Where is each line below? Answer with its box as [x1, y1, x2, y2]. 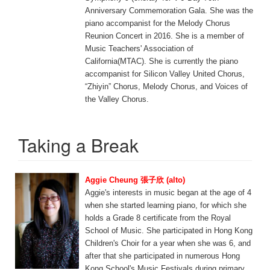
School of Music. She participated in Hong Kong [85, 226, 253, 235]
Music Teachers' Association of [85, 44, 193, 53]
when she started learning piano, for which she [85, 201, 246, 210]
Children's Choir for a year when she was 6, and [85, 239, 251, 248]
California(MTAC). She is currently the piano [85, 57, 238, 66]
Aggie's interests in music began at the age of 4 [85, 188, 251, 197]
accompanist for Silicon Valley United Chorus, [85, 69, 245, 78]
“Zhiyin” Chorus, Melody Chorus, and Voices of [85, 82, 248, 91]
